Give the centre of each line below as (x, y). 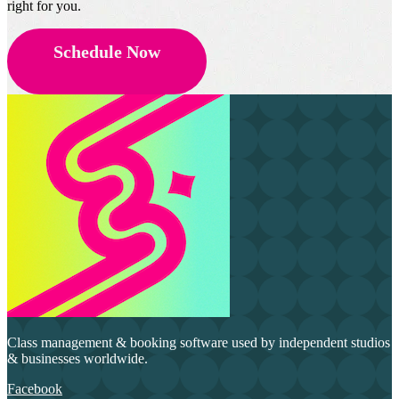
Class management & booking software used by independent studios (199, 342)
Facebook (35, 388)
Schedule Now (107, 51)
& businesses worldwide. (77, 358)
